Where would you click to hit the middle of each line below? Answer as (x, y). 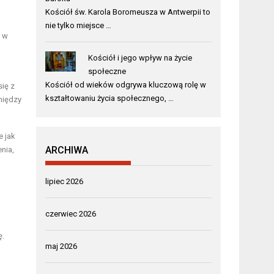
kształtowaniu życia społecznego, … (110, 98)
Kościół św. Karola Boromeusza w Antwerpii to (128, 12)
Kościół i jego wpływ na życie (140, 57)
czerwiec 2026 (71, 213)
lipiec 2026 (65, 181)
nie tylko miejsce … (79, 25)
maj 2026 (61, 246)
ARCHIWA (67, 150)
